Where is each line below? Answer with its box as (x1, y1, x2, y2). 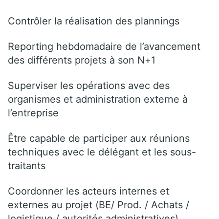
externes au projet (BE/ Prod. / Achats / (8, 198, 189, 211)
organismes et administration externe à (8, 93, 188, 105)
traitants (8, 159, 45, 172)
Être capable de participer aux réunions (8, 132, 190, 144)
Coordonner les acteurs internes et (8, 185, 169, 197)
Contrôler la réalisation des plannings (8, 15, 179, 27)
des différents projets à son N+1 (8, 54, 155, 66)
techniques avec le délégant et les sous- (8, 146, 196, 158)
